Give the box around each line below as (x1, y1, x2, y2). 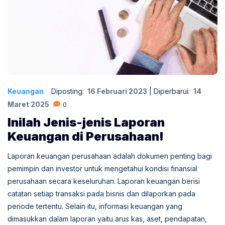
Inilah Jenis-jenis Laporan (8, 115, 165, 130)
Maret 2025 (8, 100, 49, 109)
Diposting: (51, 87, 86, 96)
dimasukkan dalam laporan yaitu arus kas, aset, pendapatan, (8, 214, 207, 223)
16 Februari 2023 (87, 87, 147, 96)
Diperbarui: (154, 87, 192, 96)
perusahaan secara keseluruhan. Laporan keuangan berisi (8, 177, 200, 186)
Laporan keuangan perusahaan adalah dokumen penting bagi (8, 152, 212, 161)
